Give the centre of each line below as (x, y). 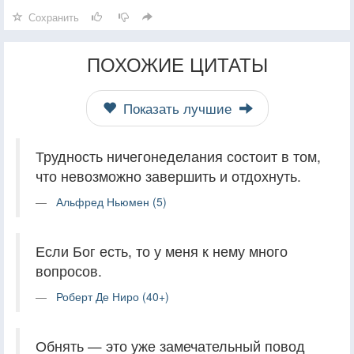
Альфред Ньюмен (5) (111, 201)
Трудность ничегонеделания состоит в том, (178, 156)
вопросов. (69, 270)
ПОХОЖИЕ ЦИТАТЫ (177, 63)
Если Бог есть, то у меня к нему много (162, 250)
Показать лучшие (177, 108)
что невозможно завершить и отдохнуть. (168, 175)
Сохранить (54, 17)
